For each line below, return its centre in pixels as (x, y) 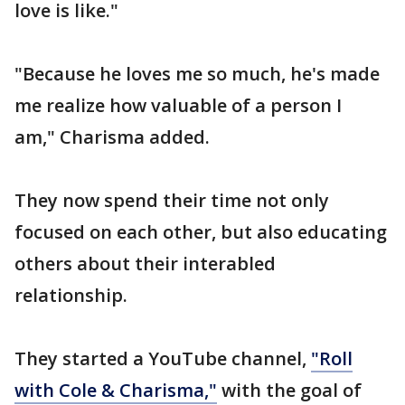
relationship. (71, 295)
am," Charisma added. (112, 137)
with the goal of (289, 390)
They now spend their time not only (172, 200)
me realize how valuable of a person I (178, 105)
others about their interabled (145, 263)
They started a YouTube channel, (163, 358)
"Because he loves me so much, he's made (197, 73)
